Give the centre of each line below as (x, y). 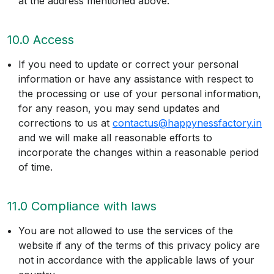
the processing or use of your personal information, (140, 94)
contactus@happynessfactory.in (187, 123)
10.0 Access (41, 40)
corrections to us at (65, 123)
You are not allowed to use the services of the (126, 231)
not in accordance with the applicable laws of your (136, 260)
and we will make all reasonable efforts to (115, 138)
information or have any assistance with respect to (136, 79)
